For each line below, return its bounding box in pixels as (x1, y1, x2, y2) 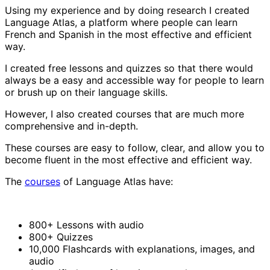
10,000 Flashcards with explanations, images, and (29, 242, 255, 255)
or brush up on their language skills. (5, 86, 168, 98)
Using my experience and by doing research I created (5, 4, 250, 16)
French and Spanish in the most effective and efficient (5, 28, 252, 40)
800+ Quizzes (29, 230, 93, 243)
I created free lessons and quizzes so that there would (5, 61, 253, 74)
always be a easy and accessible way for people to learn (5, 74, 264, 86)
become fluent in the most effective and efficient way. (5, 153, 252, 166)
